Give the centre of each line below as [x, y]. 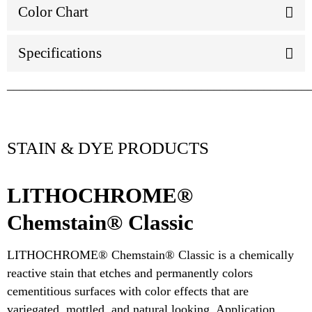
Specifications [60, 53]
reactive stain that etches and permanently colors [130, 273]
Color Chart [53, 12]
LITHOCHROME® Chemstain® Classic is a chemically [150, 255]
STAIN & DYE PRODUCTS [108, 148]
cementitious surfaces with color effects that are [128, 291]
